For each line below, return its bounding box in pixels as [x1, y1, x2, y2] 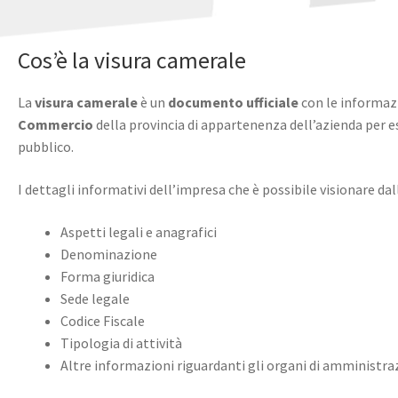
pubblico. [18, 138, 74, 156]
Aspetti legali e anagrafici [60, 222, 217, 241]
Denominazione [60, 244, 157, 263]
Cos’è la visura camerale [18, 46, 246, 76]
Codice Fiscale [60, 311, 145, 330]
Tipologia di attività [60, 333, 182, 352]
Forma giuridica [60, 267, 155, 285]
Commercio [18, 115, 93, 134]
